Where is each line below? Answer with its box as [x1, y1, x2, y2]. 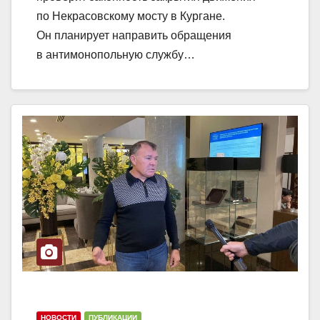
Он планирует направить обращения [36, 29, 231, 42]
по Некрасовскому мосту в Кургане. [36, 10, 225, 23]
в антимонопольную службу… [36, 49, 195, 61]
